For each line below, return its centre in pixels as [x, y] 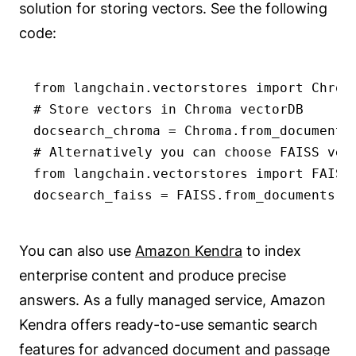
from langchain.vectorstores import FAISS [192, 174]
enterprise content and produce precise [153, 275]
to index [272, 250]
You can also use [77, 250]
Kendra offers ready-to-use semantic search [168, 324]
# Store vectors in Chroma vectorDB [168, 110]
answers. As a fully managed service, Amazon [172, 300]
